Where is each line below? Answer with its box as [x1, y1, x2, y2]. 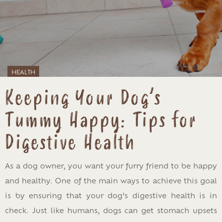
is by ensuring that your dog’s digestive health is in [5, 190, 217, 200]
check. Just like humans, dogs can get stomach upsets [5, 205, 217, 215]
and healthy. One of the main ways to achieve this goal [5, 175, 217, 185]
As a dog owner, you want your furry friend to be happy [5, 161, 217, 170]
